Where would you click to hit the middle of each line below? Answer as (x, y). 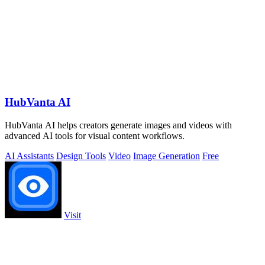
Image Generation (167, 156)
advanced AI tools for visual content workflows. (95, 135)
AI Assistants (29, 156)
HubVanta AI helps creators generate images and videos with (118, 125)
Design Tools (81, 156)
